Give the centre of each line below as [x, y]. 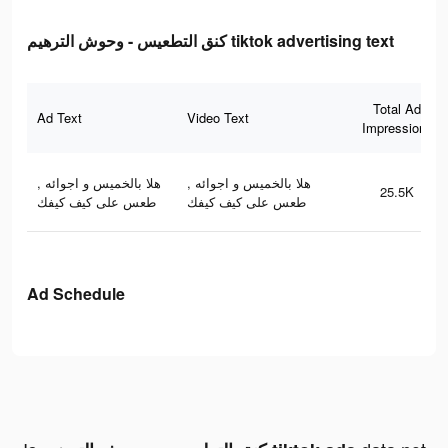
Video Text [218, 118]
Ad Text [59, 118]
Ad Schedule [76, 294]
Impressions [397, 128]
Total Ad [397, 109]
